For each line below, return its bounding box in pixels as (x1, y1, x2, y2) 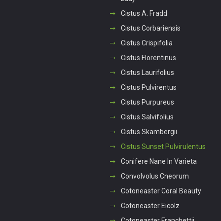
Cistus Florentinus (120, 54, 176, 62)
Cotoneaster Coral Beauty (120, 187, 201, 195)
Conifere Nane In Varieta (120, 157, 197, 165)
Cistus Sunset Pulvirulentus (120, 143, 206, 150)
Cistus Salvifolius (120, 113, 174, 121)
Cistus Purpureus (120, 98, 174, 106)
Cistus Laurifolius (120, 69, 174, 76)
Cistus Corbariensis (120, 24, 181, 32)
